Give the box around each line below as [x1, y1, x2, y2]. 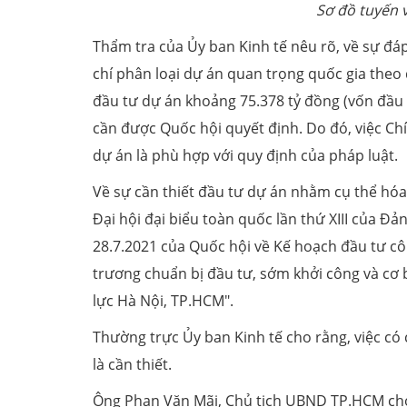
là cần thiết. [93, 353, 172, 374]
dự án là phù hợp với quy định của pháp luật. [93, 144, 398, 165]
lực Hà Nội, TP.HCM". [93, 290, 233, 311]
